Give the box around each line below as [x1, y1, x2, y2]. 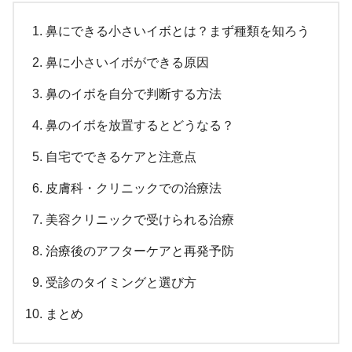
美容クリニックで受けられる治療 [46, 212, 234, 226]
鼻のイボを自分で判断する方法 [46, 86, 222, 101]
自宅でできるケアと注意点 [46, 149, 196, 163]
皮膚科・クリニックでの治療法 [46, 181, 222, 195]
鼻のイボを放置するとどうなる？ [46, 118, 234, 132]
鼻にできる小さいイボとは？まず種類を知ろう [46, 24, 310, 38]
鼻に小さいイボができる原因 [46, 55, 209, 69]
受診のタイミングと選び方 [46, 275, 196, 289]
